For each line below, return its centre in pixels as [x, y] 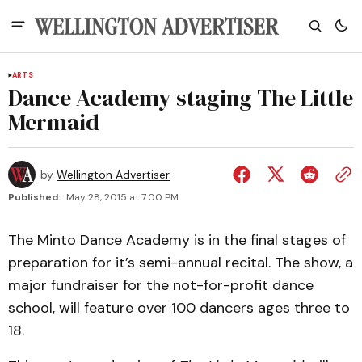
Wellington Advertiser [113, 175]
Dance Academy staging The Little [181, 98]
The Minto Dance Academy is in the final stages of [177, 240]
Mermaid [54, 122]
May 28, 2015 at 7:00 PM [122, 197]
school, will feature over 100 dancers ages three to [179, 308]
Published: [34, 197]
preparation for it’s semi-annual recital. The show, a [181, 263]
